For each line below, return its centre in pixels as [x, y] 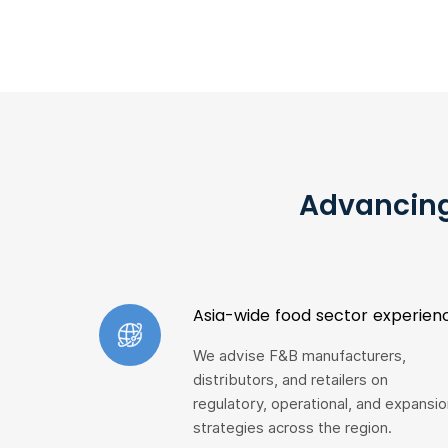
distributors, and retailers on [290, 380]
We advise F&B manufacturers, [299, 356]
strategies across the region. [292, 428]
